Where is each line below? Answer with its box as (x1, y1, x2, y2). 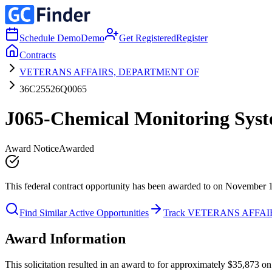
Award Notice (5, 143, 59, 154)
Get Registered (119, 33, 176, 43)
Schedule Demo (19, 33, 81, 43)
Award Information (5, 230, 126, 246)
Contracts (19, 50, 56, 60)
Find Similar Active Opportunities (19, 207, 149, 218)
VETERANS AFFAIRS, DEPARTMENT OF (19, 67, 199, 77)
